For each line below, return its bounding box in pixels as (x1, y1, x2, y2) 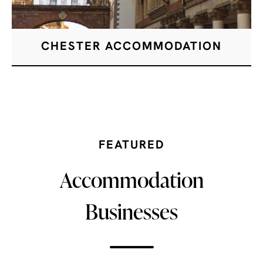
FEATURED (99, 139, 164, 151)
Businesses (85, 196, 178, 226)
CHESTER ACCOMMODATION (41, 41, 222, 53)
